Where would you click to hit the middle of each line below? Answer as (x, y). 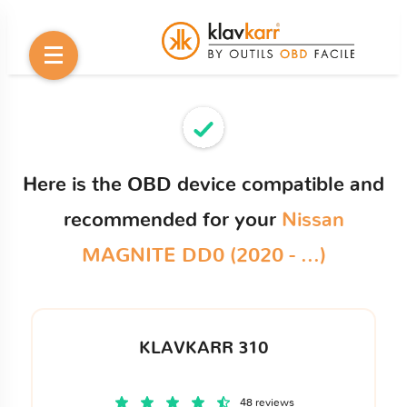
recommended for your (172, 220)
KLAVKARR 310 (203, 348)
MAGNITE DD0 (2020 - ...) (203, 255)
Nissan (313, 220)
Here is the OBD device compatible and (203, 184)
